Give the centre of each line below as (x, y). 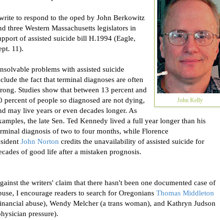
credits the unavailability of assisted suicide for (132, 142)
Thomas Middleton (185, 193)
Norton (47, 142)
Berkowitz (128, 18)
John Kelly (190, 100)
